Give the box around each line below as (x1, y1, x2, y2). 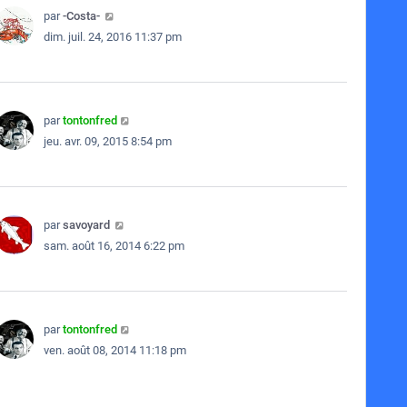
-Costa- (62, 9, 100, 23)
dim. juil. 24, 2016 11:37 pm (43, 30, 182, 44)
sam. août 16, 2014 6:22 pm (43, 239, 184, 253)
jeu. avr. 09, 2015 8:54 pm (43, 134, 172, 148)
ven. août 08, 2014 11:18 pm (43, 343, 186, 357)
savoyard (62, 218, 110, 232)
